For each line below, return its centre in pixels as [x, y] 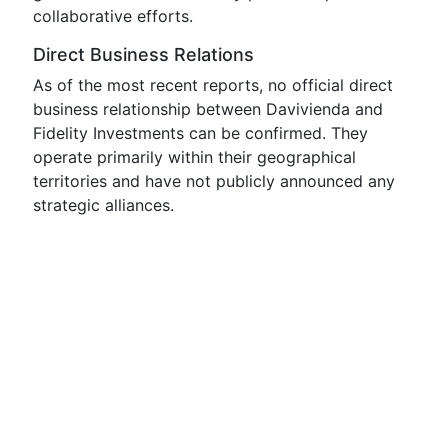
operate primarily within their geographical [194, 157]
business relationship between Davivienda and [208, 109]
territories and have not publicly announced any [214, 181]
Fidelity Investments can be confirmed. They [200, 133]
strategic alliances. [103, 205]
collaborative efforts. [113, 16]
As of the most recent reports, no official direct [213, 85]
